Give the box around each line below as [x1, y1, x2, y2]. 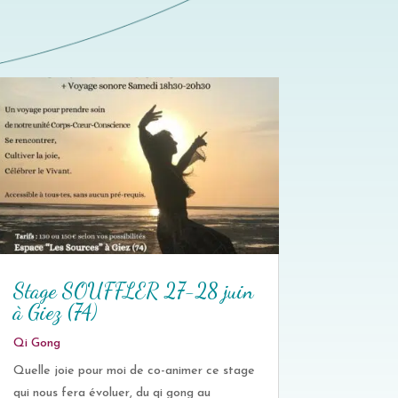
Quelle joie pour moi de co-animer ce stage [12, 364, 255, 378]
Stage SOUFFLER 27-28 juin [12, 278, 253, 305]
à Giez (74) [12, 299, 97, 326]
